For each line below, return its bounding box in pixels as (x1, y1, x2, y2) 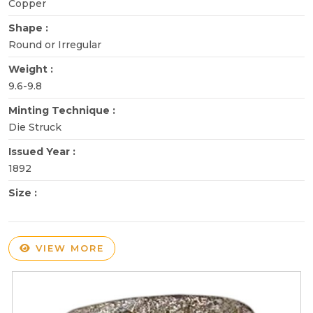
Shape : (8, 21, 51, 34)
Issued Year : (8, 145, 78, 158)
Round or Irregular (8, 38, 101, 51)
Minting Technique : (8, 103, 118, 117)
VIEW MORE (31, 242, 104, 254)
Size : (8, 186, 40, 199)
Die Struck (8, 120, 61, 133)
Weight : (8, 62, 56, 75)
